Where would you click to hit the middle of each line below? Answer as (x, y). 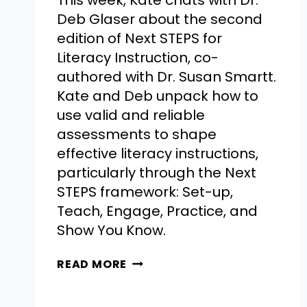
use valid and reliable (131, 115)
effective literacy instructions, (158, 154)
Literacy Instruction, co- (138, 58)
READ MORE (92, 265)
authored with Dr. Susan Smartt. (167, 77)
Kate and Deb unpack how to (158, 96)
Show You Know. (111, 231)
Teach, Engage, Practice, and (157, 211)
